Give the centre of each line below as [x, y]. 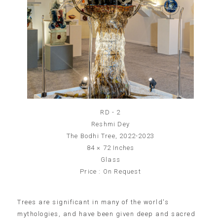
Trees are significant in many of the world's [93, 202]
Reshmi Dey [110, 124]
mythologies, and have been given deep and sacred [106, 214]
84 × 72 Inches [110, 147]
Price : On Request [110, 171]
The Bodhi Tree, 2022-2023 [110, 136]
